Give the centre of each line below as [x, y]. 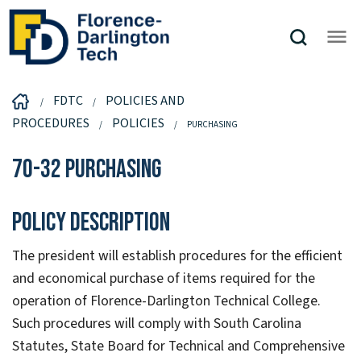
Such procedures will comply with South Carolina [157, 324]
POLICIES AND [145, 100]
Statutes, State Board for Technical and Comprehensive [178, 346]
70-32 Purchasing [87, 169]
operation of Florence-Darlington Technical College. [166, 301]
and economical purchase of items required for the [164, 279]
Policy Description [91, 223]
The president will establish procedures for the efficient [177, 256]
